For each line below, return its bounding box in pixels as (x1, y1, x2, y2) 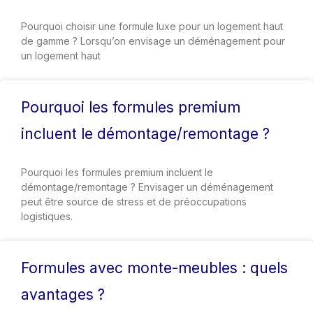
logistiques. (21, 210, 73, 222)
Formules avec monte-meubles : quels (21, 259, 288, 277)
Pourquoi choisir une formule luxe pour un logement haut (21, 20, 283, 32)
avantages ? (21, 285, 105, 303)
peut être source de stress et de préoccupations (21, 195, 247, 208)
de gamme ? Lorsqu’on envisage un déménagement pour (21, 34, 285, 47)
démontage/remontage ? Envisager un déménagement (21, 180, 273, 193)
